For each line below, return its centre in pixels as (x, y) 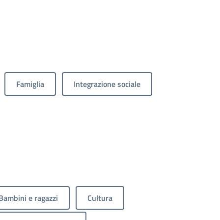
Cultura (100, 198)
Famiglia (30, 84)
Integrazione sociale (107, 84)
